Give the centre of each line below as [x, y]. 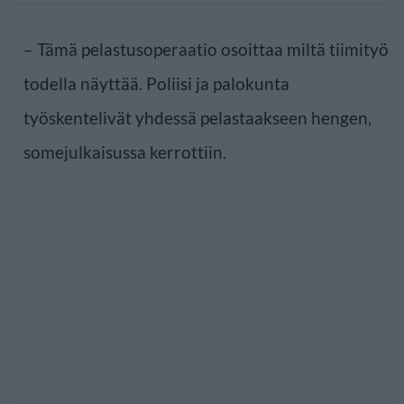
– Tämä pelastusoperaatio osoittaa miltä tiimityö [206, 49]
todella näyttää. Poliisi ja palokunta [156, 83]
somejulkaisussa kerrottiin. [125, 151]
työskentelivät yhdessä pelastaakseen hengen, [197, 117]
